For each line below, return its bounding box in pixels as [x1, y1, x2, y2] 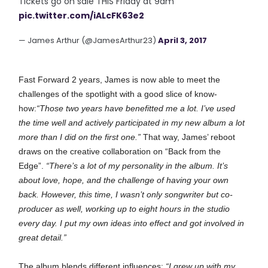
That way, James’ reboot [143, 132, 236, 142]
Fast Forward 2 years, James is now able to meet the [19, 75, 221, 84]
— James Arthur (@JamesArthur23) [19, 35, 159, 46]
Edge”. [19, 161, 47, 170]
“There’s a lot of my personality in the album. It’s [46, 161, 229, 170]
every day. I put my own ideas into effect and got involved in [19, 218, 245, 228]
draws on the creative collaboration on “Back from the [19, 147, 221, 156]
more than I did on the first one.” [19, 132, 144, 142]
